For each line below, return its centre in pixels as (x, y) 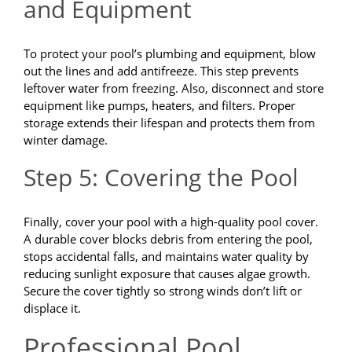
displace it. (52, 308)
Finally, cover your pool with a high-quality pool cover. (171, 222)
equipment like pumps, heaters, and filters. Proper (159, 106)
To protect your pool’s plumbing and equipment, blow (170, 54)
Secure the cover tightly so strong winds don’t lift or (163, 291)
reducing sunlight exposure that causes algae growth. (167, 274)
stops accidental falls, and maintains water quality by (166, 257)
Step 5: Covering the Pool (161, 178)
